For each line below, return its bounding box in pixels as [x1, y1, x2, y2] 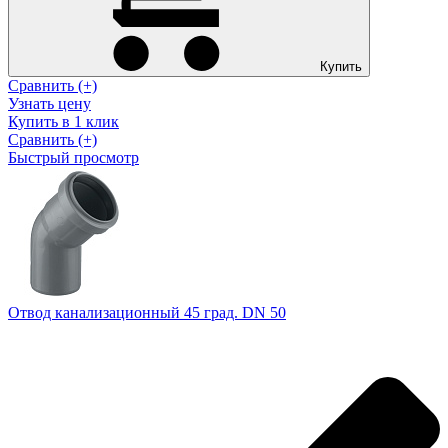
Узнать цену [8, 94, 91, 112]
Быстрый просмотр [8, 148, 139, 166]
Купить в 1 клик [8, 112, 119, 130]
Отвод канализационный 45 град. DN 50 [8, 303, 286, 321]
